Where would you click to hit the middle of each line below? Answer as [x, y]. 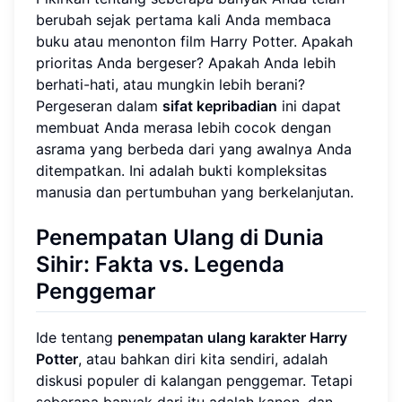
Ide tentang [77, 337]
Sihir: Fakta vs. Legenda [160, 264]
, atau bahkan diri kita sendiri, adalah [203, 358]
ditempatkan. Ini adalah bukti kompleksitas [181, 170]
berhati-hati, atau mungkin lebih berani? [170, 84]
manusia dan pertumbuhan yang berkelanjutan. [195, 192]
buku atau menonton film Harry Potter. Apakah [194, 41]
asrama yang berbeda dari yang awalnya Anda [194, 149]
